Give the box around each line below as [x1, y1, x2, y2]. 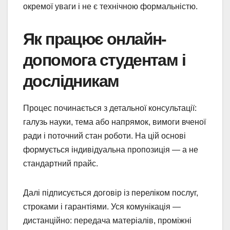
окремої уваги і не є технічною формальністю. [23, 2, 198, 11]
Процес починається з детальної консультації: [23, 103, 197, 112]
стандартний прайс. [23, 159, 98, 168]
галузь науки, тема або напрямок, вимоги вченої [23, 117, 206, 126]
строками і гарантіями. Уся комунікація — [23, 202, 181, 211]
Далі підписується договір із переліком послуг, [23, 188, 198, 197]
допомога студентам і [23, 50, 185, 69]
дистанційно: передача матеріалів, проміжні [23, 216, 191, 225]
